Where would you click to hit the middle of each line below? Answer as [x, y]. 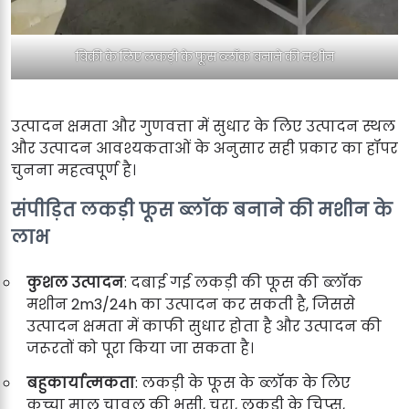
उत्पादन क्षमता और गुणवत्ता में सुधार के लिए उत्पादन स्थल [203, 126]
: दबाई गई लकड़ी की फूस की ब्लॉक [243, 282]
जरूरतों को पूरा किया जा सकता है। [140, 348]
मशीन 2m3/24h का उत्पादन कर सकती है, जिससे [191, 304]
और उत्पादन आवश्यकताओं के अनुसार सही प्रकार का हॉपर [204, 148]
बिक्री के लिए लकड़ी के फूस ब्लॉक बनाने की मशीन [204, 57]
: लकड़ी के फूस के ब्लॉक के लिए [243, 383]
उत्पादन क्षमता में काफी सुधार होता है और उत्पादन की [204, 326]
